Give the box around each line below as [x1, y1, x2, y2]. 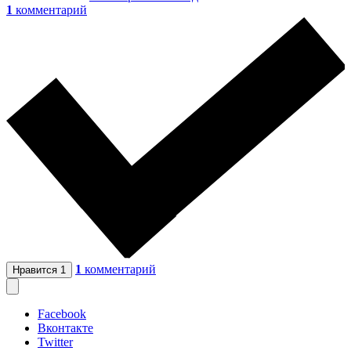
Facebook [38, 306, 86, 320]
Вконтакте [38, 320, 93, 335]
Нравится [13, 263, 60, 276]
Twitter [38, 335, 73, 349]
